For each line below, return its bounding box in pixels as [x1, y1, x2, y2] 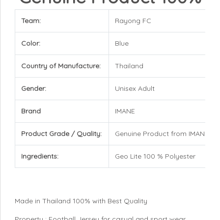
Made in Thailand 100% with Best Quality [15, 196, 147, 205]
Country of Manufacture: [21, 61, 103, 70]
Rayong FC [115, 16, 151, 25]
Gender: [21, 83, 48, 93]
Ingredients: [21, 151, 60, 161]
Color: [21, 38, 40, 48]
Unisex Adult [115, 83, 155, 93]
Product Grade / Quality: [21, 129, 102, 138]
